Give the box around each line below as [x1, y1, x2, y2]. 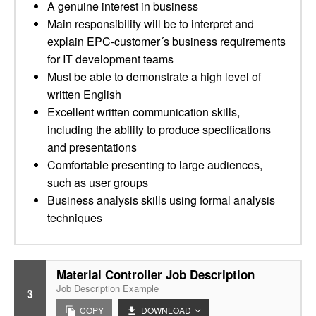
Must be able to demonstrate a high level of [47, 68, 261, 85]
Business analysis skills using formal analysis [47, 192, 275, 208]
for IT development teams [47, 51, 174, 67]
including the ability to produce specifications [47, 121, 271, 138]
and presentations [47, 139, 137, 155]
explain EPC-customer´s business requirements [47, 33, 286, 49]
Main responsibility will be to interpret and [47, 16, 254, 32]
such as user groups [47, 174, 148, 190]
